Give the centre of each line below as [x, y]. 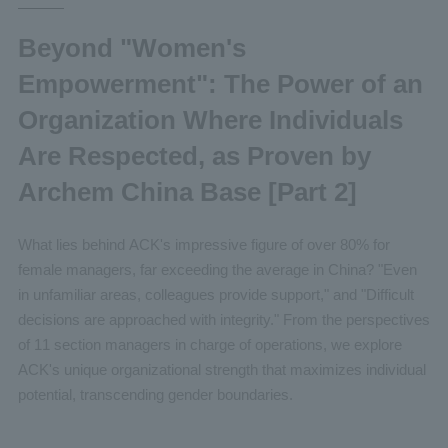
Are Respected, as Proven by [194, 156]
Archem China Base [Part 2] [187, 192]
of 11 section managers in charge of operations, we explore [209, 344]
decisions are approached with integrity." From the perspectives [223, 319]
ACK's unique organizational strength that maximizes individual [221, 369]
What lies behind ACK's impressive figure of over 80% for [203, 244]
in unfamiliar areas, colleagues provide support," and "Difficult [215, 294]
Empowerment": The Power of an [220, 84]
